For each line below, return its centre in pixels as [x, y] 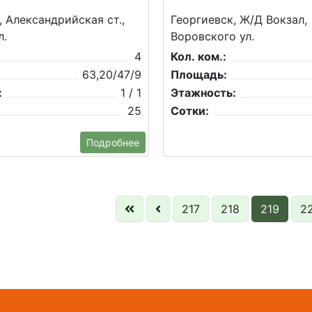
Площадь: [199, 75]
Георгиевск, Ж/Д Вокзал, [239, 20]
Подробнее [113, 143]
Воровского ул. [212, 37]
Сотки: [190, 111]
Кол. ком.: [198, 57]
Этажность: [203, 93]
